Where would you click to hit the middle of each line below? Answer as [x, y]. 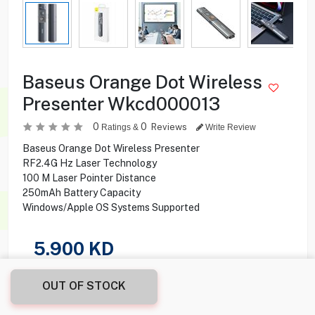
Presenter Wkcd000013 [121, 103]
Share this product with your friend [101, 279]
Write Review [229, 127]
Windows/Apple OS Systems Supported [111, 207]
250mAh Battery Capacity [81, 192]
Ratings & [120, 127]
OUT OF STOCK [84, 286]
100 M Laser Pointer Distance [89, 178]
